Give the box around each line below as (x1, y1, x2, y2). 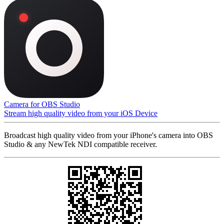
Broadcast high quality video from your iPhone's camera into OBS (4, 130, 213, 139)
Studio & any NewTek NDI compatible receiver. (4, 139, 157, 148)
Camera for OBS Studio (4, 99, 80, 108)
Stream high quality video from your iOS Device (4, 108, 157, 117)
